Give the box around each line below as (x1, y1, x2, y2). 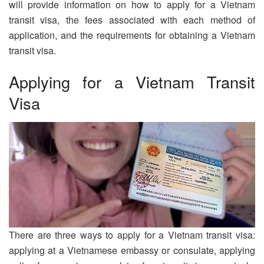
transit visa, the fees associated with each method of (9, 12, 255, 27)
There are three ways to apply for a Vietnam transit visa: (9, 228, 255, 242)
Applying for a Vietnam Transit (9, 70, 255, 94)
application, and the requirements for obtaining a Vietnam (9, 28, 255, 42)
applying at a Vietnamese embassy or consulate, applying (9, 243, 255, 258)
